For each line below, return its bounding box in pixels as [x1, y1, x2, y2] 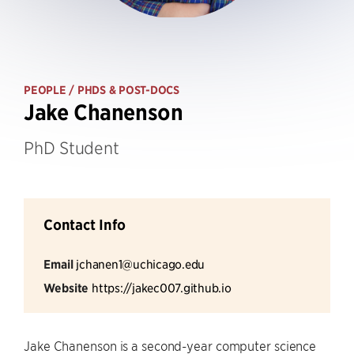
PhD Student [24, 137, 119, 157]
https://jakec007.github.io [92, 280, 232, 295]
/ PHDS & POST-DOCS [66, 83, 179, 97]
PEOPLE [24, 83, 66, 97]
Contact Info [43, 216, 126, 234]
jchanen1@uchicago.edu [76, 256, 205, 271]
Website [43, 280, 89, 296]
